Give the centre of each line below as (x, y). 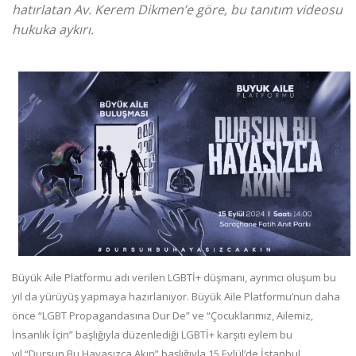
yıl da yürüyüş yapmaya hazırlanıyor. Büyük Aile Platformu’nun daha (176, 296)
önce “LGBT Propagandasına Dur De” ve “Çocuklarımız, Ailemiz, (163, 315)
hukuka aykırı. (53, 29)
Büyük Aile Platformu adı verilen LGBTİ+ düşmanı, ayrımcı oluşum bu (174, 277)
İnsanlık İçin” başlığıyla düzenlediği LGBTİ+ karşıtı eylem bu (152, 334)
